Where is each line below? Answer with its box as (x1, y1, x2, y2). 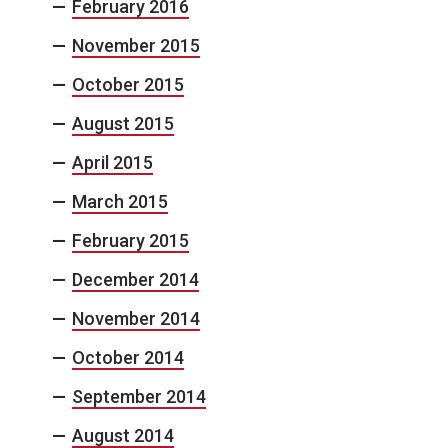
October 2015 (72, 73, 184, 95)
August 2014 (72, 424, 174, 446)
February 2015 (72, 229, 189, 251)
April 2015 (72, 151, 153, 173)
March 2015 (72, 190, 168, 212)
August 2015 (72, 112, 174, 134)
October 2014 (72, 346, 184, 368)
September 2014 (72, 385, 206, 407)
